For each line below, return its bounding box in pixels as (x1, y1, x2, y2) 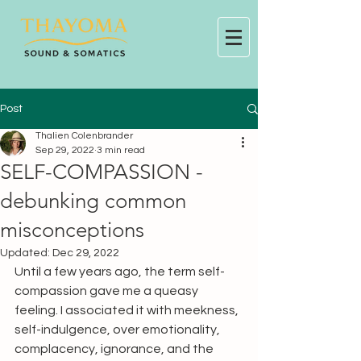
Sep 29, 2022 (35, 145, 94, 156)
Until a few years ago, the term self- (15, 265, 225, 278)
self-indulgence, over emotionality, (15, 323, 222, 336)
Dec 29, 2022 (52, 247, 119, 259)
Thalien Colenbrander (35, 131, 133, 141)
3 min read (97, 145, 145, 156)
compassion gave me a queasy (15, 284, 201, 297)
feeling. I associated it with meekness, (15, 304, 241, 317)
